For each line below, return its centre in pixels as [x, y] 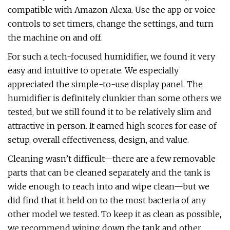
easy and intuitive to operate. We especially [93, 70]
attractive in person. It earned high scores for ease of [112, 126]
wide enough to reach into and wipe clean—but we [109, 186]
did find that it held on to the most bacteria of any [107, 200]
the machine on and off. [55, 37]
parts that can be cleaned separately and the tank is [109, 172]
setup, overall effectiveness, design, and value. [98, 140]
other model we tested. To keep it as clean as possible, [114, 214]
